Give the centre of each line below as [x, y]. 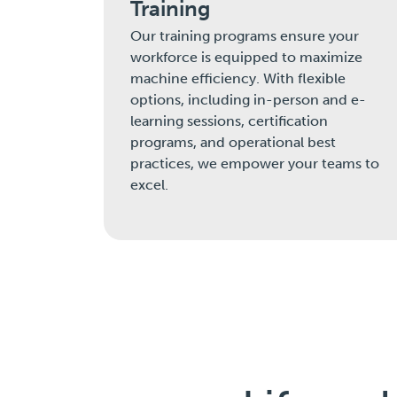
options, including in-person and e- [248, 100]
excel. [149, 185]
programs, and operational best [233, 143]
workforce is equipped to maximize [246, 58]
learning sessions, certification [229, 121]
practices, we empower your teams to [255, 164]
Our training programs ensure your [245, 36]
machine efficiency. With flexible [238, 79]
